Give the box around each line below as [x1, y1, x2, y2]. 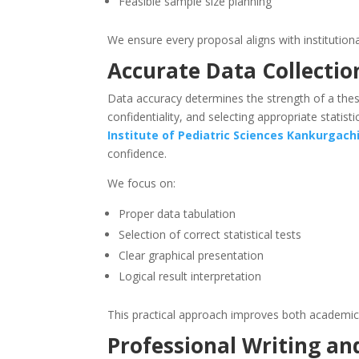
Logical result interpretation [119, 268, 262, 284]
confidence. [107, 146, 167, 162]
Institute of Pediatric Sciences [107, 127, 284, 143]
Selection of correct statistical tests [119, 227, 302, 243]
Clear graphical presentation [119, 248, 264, 264]
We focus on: [107, 175, 176, 192]
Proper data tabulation [119, 206, 236, 222]
